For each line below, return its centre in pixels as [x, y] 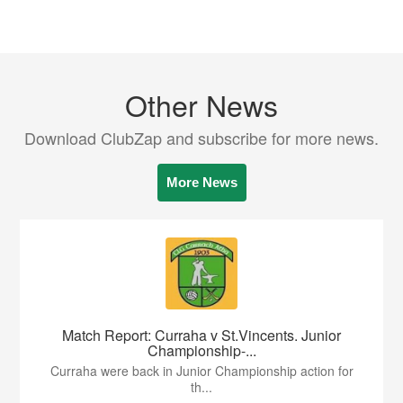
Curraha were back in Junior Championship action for [201, 371]
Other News [201, 104]
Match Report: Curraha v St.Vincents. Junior [201, 335]
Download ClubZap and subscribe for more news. [201, 138]
